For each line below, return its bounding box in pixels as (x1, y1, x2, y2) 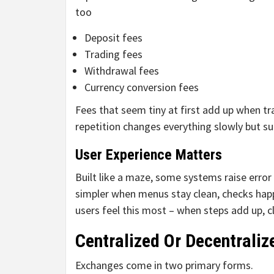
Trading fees (84, 47, 143, 62)
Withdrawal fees (84, 64, 159, 78)
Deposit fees (84, 31, 143, 45)
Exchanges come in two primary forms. (75, 258, 253, 273)
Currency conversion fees (84, 80, 199, 95)
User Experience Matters (75, 146, 222, 164)
